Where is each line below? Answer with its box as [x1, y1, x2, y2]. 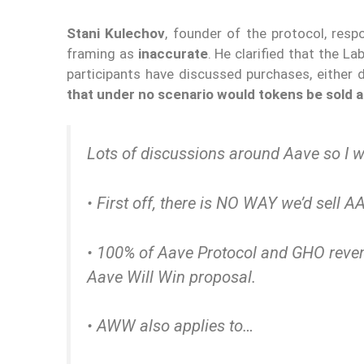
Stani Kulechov [67, 24, 166, 41]
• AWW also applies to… [87, 316, 253, 336]
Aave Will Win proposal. [87, 266, 256, 287]
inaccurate [137, 45, 208, 62]
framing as [67, 45, 138, 62]
